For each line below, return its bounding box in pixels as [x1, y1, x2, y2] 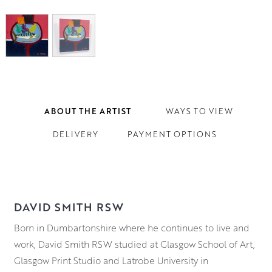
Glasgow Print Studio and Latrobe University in [13, 254, 208, 267]
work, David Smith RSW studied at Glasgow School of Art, [13, 237, 255, 250]
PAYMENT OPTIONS [127, 129, 217, 140]
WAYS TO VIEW [165, 106, 233, 117]
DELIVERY [52, 129, 98, 140]
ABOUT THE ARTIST [44, 106, 131, 117]
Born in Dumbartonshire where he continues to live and [13, 221, 250, 234]
